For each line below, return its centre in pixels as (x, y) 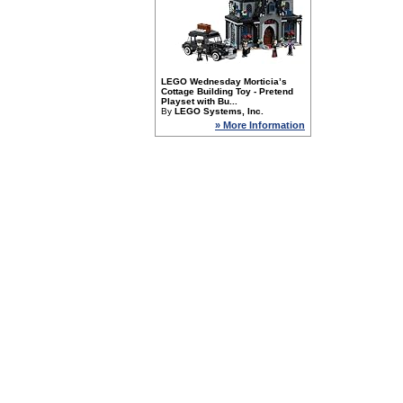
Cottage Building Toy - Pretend (227, 91)
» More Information (260, 125)
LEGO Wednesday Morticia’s (224, 81)
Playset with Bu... (199, 101)
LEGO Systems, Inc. (219, 111)
